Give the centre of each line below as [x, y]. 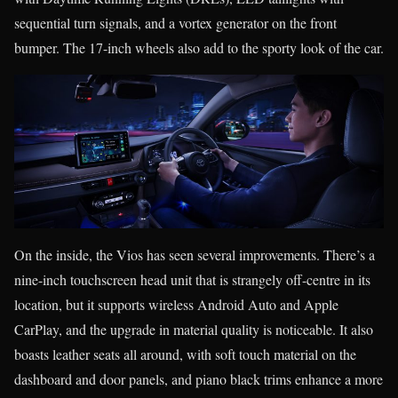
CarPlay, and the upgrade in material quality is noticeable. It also [194, 329]
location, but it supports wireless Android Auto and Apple [176, 304]
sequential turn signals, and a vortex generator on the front [175, 22]
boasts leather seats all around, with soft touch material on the [185, 354]
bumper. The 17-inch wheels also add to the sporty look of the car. [199, 47]
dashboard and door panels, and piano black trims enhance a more [199, 378]
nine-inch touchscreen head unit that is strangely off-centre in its [192, 279]
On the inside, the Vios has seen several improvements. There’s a [195, 254]
